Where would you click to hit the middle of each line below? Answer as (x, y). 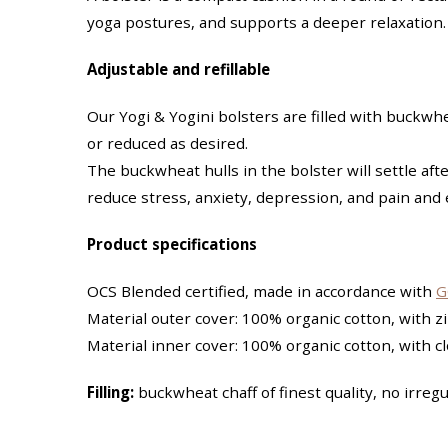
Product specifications (172, 243)
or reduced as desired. (167, 142)
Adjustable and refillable (178, 68)
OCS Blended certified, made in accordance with (261, 290)
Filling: (110, 391)
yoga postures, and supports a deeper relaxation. (266, 21)
